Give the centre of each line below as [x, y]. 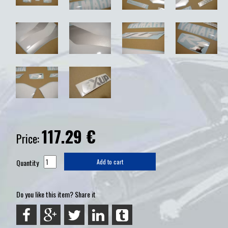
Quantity [27, 163]
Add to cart [110, 162]
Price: [29, 139]
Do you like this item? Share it [56, 194]
